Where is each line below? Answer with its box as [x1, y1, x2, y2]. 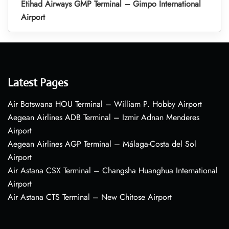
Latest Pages [8, 76, 68, 90]
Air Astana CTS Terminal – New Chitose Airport [8, 191, 172, 203]
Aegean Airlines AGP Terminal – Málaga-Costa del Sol [8, 138, 196, 150]
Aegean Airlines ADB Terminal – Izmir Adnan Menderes [8, 111, 199, 124]
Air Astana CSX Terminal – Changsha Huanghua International [8, 165, 218, 177]
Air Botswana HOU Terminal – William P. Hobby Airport [8, 98, 202, 110]
